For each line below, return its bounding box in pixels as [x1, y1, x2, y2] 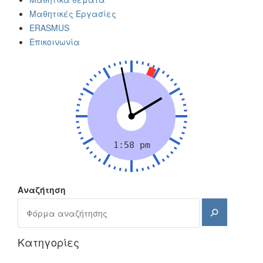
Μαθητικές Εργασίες [29, 8, 116, 20]
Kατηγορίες [18, 234, 79, 250]
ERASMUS [29, 22, 69, 34]
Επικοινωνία [29, 36, 80, 48]
